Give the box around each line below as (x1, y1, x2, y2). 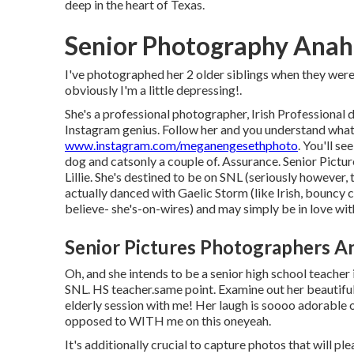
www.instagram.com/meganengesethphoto (65, 137, 298, 153)
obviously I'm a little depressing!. (65, 82, 242, 97)
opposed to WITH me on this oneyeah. (65, 313, 271, 328)
